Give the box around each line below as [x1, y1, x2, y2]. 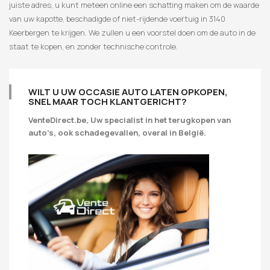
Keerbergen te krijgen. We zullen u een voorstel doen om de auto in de [9, 27, 256, 39]
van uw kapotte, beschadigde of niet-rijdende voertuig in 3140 [9, 13, 225, 25]
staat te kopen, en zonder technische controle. [9, 41, 178, 52]
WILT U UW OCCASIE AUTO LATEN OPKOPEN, [28, 86, 228, 99]
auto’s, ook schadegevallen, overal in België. [28, 127, 206, 139]
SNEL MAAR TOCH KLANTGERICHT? [28, 95, 187, 108]
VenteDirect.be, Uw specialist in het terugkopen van [28, 115, 231, 126]
